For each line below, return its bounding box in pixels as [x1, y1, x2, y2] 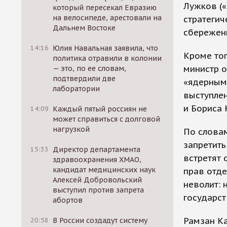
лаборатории [53, 84, 100, 93]
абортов [53, 196, 83, 205]
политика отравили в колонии [53, 54, 162, 63]
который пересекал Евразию [53, 3, 157, 12]
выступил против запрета [53, 185, 144, 195]
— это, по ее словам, [53, 64, 127, 73]
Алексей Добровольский [53, 175, 142, 184]
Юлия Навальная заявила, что [53, 44, 159, 53]
